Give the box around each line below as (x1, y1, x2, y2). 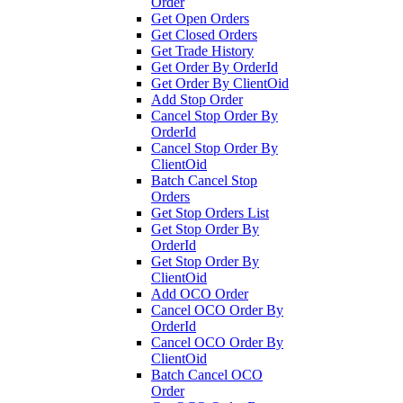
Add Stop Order (151, 91, 243, 107)
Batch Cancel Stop (151, 172, 257, 188)
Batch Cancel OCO (151, 366, 263, 382)
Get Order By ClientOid (151, 75, 289, 91)
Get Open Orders (151, 10, 249, 26)
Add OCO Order (151, 285, 248, 301)
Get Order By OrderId (151, 58, 278, 75)
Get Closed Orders (151, 26, 257, 42)
